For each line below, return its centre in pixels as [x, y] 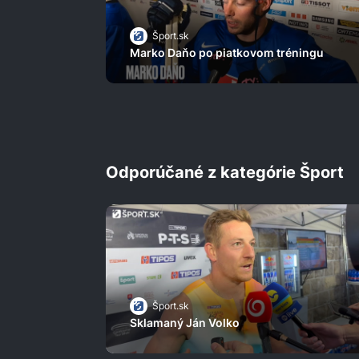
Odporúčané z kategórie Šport [225, 173]
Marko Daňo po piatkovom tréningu [227, 53]
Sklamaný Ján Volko [185, 323]
